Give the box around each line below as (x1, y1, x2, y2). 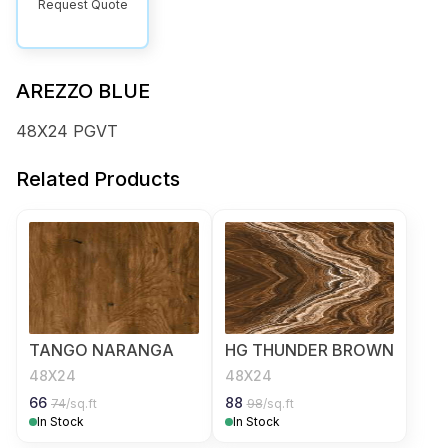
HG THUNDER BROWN (224, 340, 394, 360)
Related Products (16, 167, 180, 191)
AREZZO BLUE (16, 79, 150, 103)
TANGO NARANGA (29, 340, 174, 360)
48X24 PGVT (16, 121, 118, 141)
